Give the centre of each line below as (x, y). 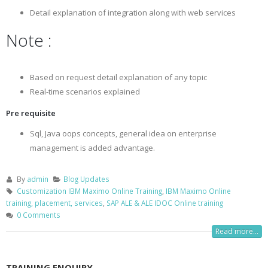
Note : (29, 40)
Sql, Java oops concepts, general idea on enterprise (123, 133)
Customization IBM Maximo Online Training (89, 191)
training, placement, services (54, 203)
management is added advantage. (92, 148)
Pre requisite (31, 113)
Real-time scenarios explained (85, 92)
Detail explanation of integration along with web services (133, 13)
